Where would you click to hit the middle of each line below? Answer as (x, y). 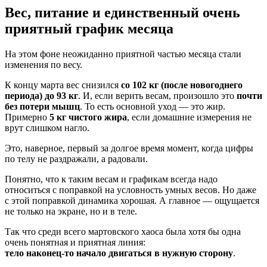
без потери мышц (42, 106)
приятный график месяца (89, 28)
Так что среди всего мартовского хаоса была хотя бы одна (123, 231)
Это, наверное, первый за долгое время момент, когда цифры (129, 148)
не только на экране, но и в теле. (71, 211)
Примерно (27, 117)
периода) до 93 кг (41, 95)
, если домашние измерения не (189, 117)
